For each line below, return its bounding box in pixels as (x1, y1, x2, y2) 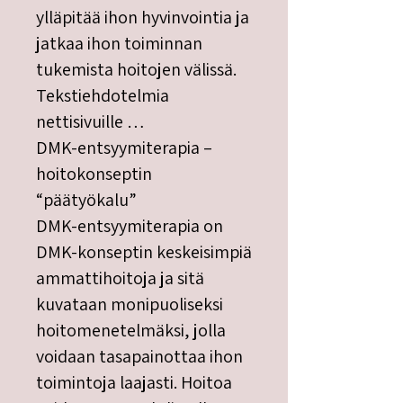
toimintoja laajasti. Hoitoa (36, 371, 232, 394)
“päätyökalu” (36, 188, 137, 211)
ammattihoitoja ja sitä (36, 266, 204, 290)
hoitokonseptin (36, 162, 152, 185)
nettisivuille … (36, 110, 145, 133)
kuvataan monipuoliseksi (36, 292, 223, 316)
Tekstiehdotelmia (36, 84, 169, 107)
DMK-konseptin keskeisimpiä (36, 240, 252, 264)
